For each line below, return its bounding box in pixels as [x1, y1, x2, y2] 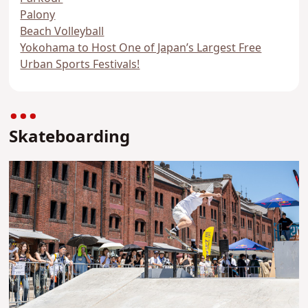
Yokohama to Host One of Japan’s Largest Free [20, 40, 262, 57]
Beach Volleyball [20, 23, 104, 41]
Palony [20, 7, 56, 24]
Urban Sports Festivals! [20, 56, 140, 74]
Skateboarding [9, 125, 131, 151]
